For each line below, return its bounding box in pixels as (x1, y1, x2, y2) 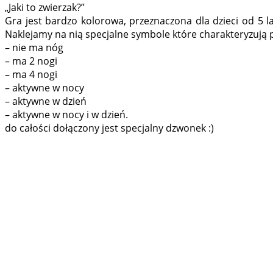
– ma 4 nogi (5, 68, 57, 82)
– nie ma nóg (5, 41, 63, 55)
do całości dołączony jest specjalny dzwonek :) (5, 121, 214, 135)
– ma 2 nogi (5, 54, 57, 68)
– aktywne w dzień (5, 94, 87, 108)
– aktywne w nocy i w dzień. (5, 108, 128, 122)
